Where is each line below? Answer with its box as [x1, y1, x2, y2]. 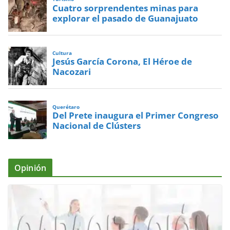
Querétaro [52, 103, 80, 110]
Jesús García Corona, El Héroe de [52, 55, 193, 68]
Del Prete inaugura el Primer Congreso [52, 109, 219, 122]
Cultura [52, 50, 72, 57]
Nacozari [52, 66, 91, 78]
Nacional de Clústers [52, 120, 141, 132]
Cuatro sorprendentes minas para [52, 2, 199, 14]
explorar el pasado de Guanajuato [52, 12, 199, 24]
